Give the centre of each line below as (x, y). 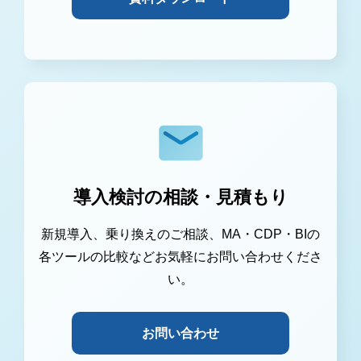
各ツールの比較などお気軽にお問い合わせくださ (180, 257)
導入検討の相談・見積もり (180, 197)
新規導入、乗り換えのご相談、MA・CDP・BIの (180, 234)
